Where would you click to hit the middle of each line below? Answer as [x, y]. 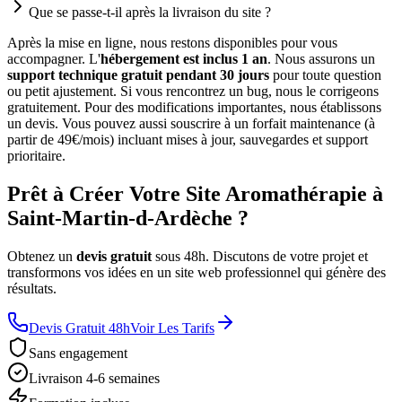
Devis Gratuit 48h [79, 328]
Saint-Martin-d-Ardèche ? [128, 218]
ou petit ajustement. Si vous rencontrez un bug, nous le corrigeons [193, 92]
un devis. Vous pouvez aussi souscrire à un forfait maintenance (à [191, 124]
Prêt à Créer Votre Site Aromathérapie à [195, 194]
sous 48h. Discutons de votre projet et [262, 257]
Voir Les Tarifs [172, 328]
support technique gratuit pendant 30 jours [138, 75]
